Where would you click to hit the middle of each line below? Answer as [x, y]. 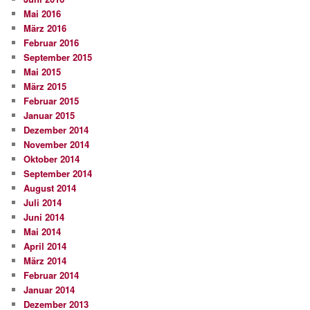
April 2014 [45, 246]
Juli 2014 [43, 203]
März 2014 [45, 261]
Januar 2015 [49, 116]
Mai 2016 [43, 14]
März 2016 [45, 28]
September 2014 [58, 174]
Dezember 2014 [56, 130]
